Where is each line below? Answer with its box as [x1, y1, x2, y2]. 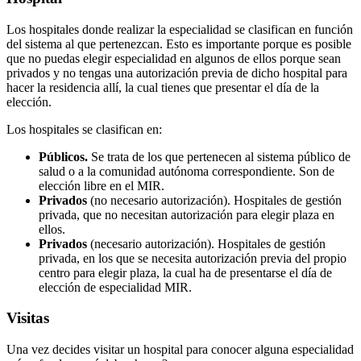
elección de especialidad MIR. [39, 280, 192, 294]
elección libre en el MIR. [39, 178, 168, 193]
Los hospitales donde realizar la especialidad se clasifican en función [6, 22, 353, 36]
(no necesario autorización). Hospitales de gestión [87, 193, 342, 207]
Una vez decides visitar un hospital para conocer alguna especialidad [6, 342, 354, 357]
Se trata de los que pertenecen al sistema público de [88, 149, 351, 164]
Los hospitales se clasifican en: [6, 122, 162, 136]
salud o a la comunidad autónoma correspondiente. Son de [39, 164, 334, 178]
